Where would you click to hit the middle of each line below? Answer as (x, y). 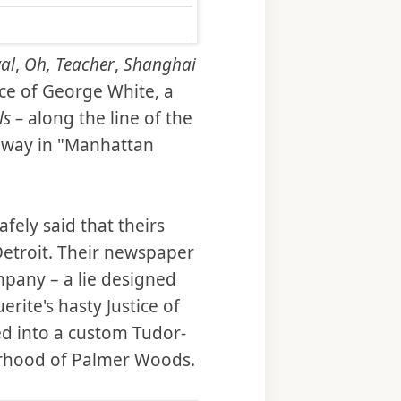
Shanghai (160, 64)
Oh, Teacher (69, 64)
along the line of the (110, 118)
